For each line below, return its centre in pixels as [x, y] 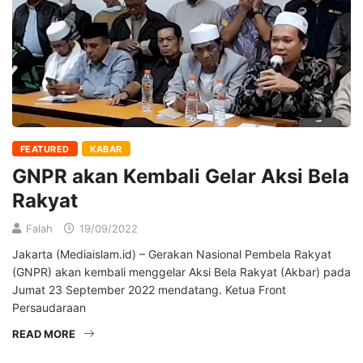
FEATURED [45, 149]
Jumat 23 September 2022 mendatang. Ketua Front [149, 289]
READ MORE [44, 333]
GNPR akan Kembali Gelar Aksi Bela [181, 176]
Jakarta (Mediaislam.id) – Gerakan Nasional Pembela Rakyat [172, 254]
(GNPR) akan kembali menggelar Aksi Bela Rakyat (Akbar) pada [181, 271]
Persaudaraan [49, 307]
